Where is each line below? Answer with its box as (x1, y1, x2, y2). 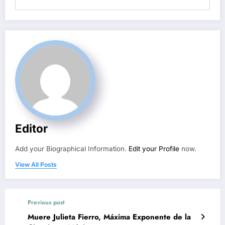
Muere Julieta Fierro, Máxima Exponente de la (28, 211, 191, 222)
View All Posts (15, 160, 57, 168)
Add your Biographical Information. (15, 144, 129, 153)
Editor (15, 121, 48, 135)
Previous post (28, 197, 65, 207)
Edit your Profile (129, 144, 179, 153)
